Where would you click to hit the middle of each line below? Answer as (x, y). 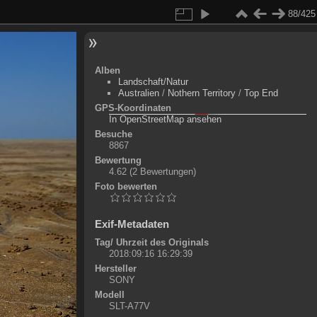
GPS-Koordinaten (133, 108)
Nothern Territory (201, 93)
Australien (138, 93)
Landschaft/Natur (153, 82)
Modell (109, 295)
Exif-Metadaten (132, 224)
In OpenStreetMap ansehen (165, 120)
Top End (261, 93)
